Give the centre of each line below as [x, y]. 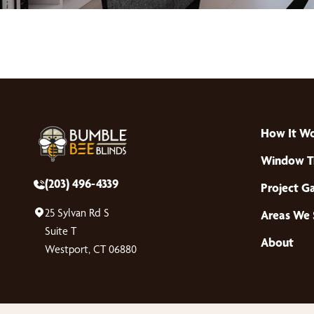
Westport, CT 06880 [91, 249]
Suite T [61, 231]
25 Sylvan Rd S [77, 213]
